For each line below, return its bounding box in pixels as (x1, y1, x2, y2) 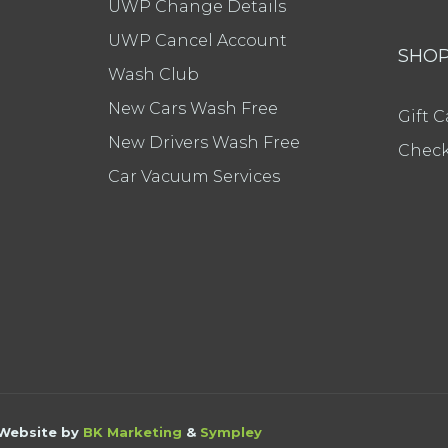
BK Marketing (83, 424, 182, 440)
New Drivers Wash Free (108, 133, 300, 152)
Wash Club (108, 65, 199, 84)
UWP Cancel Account (108, 31, 287, 50)
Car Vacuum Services (108, 167, 280, 186)
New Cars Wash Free (108, 99, 278, 118)
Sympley (200, 424, 262, 440)
